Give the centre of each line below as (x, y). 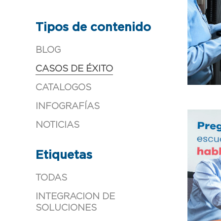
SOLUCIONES (66, 208)
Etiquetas (64, 155)
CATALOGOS (63, 88)
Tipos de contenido (93, 27)
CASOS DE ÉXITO (74, 69)
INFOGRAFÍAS (68, 106)
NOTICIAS (57, 125)
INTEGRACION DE (75, 197)
